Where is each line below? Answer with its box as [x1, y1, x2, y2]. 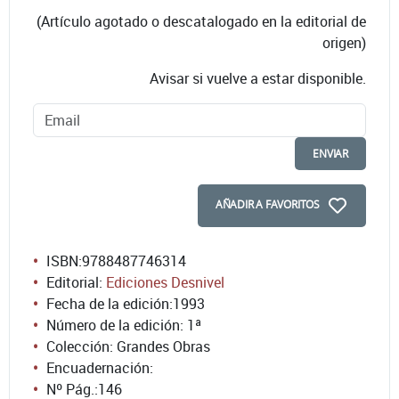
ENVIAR [313, 145, 348, 161]
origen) [322, 32, 366, 53]
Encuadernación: [46, 357, 153, 378]
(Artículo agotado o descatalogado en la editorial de [37, 11, 366, 31]
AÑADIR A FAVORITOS [215, 196, 320, 212]
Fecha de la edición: [46, 293, 173, 313]
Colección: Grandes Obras [46, 336, 210, 356]
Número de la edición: [46, 314, 187, 335]
